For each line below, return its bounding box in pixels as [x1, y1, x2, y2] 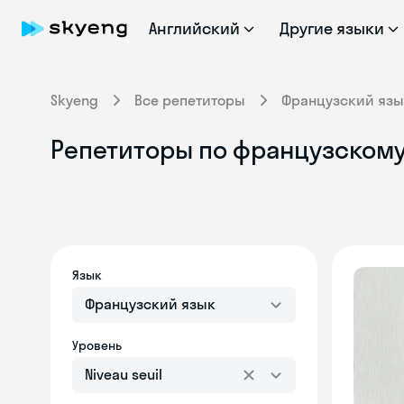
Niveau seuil [85, 365, 162, 383]
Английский [149, 18, 240, 39]
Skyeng [50, 91, 98, 109]
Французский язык [85, 295, 216, 313]
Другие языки [279, 18, 385, 39]
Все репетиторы [134, 91, 245, 109]
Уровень [72, 337, 122, 353]
